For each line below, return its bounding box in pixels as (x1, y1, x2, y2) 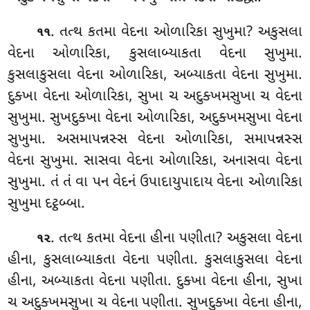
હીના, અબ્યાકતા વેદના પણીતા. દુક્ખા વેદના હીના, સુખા (8, 272, 302, 292)
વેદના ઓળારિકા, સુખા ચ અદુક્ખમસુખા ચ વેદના (42, 87, 302, 107)
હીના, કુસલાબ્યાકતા (8, 250, 123, 271)
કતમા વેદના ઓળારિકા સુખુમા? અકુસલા (87, 23, 302, 43)
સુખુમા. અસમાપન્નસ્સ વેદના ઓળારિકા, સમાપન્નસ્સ (8, 130, 302, 150)
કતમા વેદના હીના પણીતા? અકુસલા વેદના (86, 229, 302, 249)
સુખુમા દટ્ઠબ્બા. (8, 194, 86, 215)
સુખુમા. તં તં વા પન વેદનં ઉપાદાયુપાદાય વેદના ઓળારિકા (8, 173, 302, 193)
